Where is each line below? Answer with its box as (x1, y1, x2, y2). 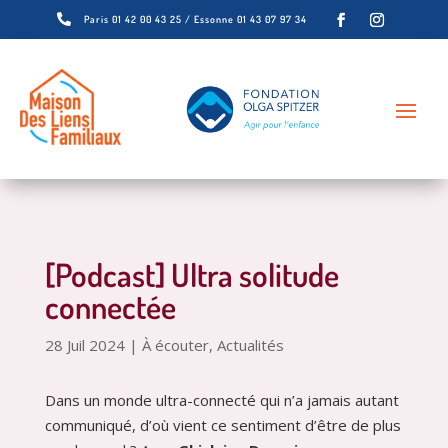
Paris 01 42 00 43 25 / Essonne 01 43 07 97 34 (84, 13, 307, 26)
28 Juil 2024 (44, 335, 125, 356)
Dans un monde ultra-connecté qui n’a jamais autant (44, 390, 399, 411)
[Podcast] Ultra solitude (44, 254, 339, 296)
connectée (44, 286, 176, 328)
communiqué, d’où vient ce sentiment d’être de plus (44, 415, 401, 436)
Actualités (216, 335, 284, 356)
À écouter (141, 335, 209, 356)
